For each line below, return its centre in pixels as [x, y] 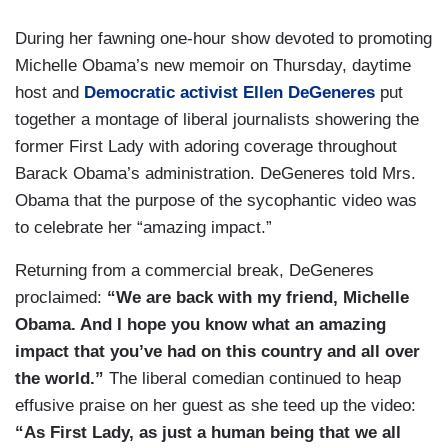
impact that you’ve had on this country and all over [217, 352]
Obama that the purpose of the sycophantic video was [216, 201]
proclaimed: [61, 298]
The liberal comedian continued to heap [252, 379]
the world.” [59, 379]
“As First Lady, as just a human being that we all [208, 433]
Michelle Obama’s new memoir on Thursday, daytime [213, 66]
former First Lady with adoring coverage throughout [206, 147]
